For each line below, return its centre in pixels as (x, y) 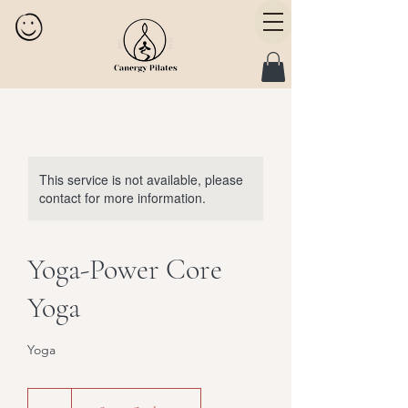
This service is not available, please (141, 180)
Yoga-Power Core (125, 270)
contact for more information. (122, 198)
